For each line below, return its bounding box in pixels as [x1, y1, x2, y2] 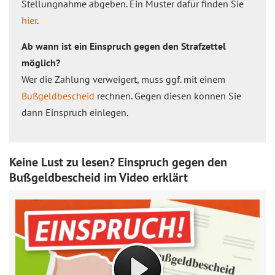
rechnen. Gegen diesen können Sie [95, 90, 241, 102]
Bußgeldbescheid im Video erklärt [9, 169, 188, 185]
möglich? [21, 56, 60, 69]
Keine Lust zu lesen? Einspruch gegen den [9, 154, 227, 170]
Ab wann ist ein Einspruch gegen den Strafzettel [21, 40, 226, 52]
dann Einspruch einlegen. [21, 106, 128, 118]
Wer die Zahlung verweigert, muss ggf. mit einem [21, 73, 225, 85]
